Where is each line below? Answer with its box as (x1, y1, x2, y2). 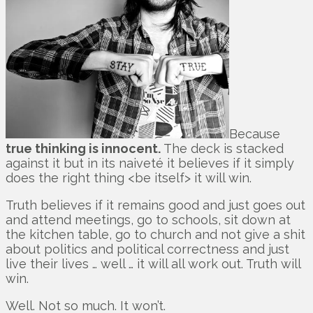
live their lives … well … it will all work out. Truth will (6, 256, 300, 272)
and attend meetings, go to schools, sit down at (6, 212, 291, 228)
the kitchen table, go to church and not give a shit (6, 227, 305, 242)
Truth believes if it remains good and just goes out (6, 198, 305, 213)
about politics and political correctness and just (6, 242, 289, 257)
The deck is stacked (163, 141, 284, 156)
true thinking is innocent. (6, 141, 163, 156)
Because (229, 126, 280, 142)
